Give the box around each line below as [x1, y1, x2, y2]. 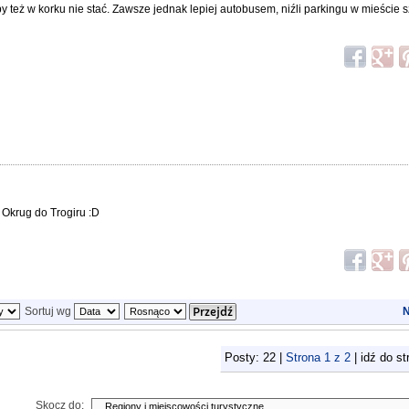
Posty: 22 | [224, 351, 286, 365]
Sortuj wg [24, 304, 74, 318]
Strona [285, 351, 324, 365]
